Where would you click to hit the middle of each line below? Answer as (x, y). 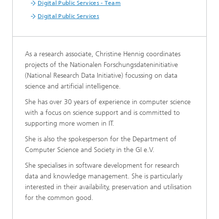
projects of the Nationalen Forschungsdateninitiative (101, 65)
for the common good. (59, 198)
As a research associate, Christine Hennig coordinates (103, 54)
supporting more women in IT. (70, 123)
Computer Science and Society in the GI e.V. (90, 150)
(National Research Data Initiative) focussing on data (101, 76)
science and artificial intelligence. (73, 86)
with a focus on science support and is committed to (102, 113)
